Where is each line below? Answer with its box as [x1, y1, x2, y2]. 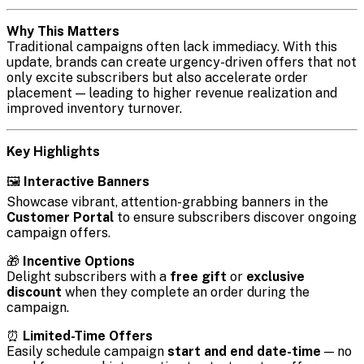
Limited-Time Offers [23, 328, 153, 344]
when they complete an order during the [62, 284, 310, 301]
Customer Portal [6, 210, 114, 226]
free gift [170, 269, 227, 285]
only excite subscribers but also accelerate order [6, 70, 308, 86]
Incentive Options [23, 253, 135, 270]
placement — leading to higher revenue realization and [6, 85, 337, 102]
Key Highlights [6, 144, 100, 160]
